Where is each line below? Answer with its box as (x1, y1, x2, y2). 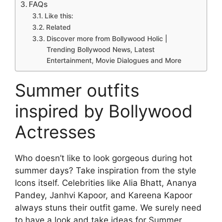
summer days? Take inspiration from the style (15, 165, 196, 175)
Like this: (44, 11, 73, 20)
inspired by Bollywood (15, 100, 193, 121)
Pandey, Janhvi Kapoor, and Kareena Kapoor (15, 190, 192, 200)
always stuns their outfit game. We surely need (15, 202, 202, 213)
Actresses (15, 121, 96, 142)
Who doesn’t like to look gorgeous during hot (15, 153, 192, 163)
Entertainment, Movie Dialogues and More (46, 56, 181, 64)
